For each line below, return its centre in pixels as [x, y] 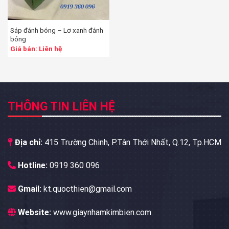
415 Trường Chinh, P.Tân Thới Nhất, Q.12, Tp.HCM [133, 142]
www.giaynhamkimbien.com [102, 213]
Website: [35, 213]
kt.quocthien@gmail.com [88, 189]
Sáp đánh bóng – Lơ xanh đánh [56, 30]
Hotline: [33, 166]
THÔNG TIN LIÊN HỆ [61, 107]
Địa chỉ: [29, 142]
